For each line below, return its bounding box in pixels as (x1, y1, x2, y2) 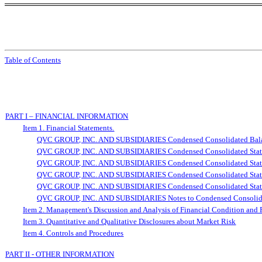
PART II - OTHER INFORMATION (5, 249, 115, 258)
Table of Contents (5, 55, 61, 64)
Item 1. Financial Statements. (23, 123, 115, 132)
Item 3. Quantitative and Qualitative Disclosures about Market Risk (23, 216, 236, 226)
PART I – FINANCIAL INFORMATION (5, 111, 129, 120)
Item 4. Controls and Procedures (23, 228, 124, 237)
